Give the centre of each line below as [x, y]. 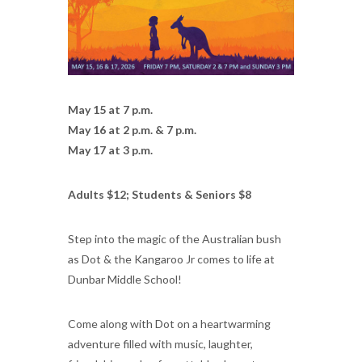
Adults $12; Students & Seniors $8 [160, 194]
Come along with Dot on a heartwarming [169, 323]
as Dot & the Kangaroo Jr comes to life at [171, 259]
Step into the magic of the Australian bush [175, 238]
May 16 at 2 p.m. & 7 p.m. [132, 129]
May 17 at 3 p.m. [110, 149]
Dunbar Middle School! [125, 279]
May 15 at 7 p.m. [110, 109]
